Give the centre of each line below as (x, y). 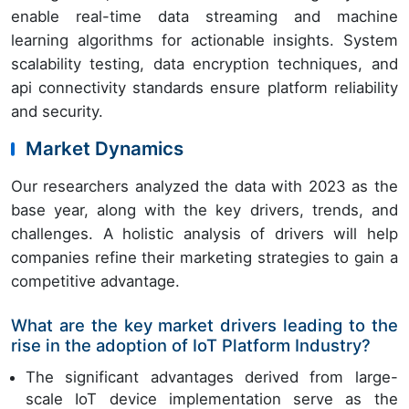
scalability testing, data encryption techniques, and (204, 64)
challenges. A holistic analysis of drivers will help (204, 234)
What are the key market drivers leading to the (204, 325)
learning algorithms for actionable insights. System (204, 41)
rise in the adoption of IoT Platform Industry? (191, 346)
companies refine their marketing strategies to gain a (204, 258)
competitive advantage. (95, 282)
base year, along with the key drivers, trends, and (204, 210)
